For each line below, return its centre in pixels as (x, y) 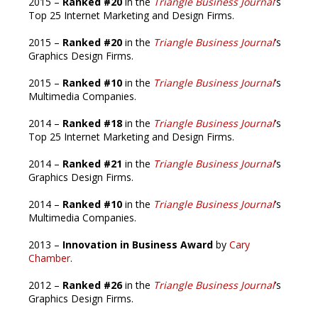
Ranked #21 (92, 164)
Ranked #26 (92, 285)
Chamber (49, 258)
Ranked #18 (91, 123)
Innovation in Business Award (136, 245)
